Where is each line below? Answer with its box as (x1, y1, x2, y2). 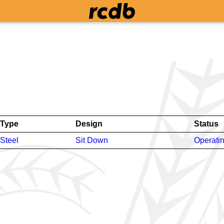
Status (194, 119, 218, 128)
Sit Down (75, 136, 108, 144)
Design (75, 119, 102, 128)
